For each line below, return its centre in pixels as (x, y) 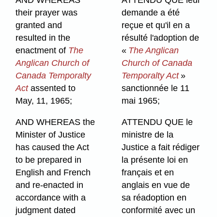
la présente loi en (155, 160)
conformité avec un (159, 210)
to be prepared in (49, 160)
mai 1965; (141, 101)
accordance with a (51, 197)
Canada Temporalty (54, 76)
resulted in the (43, 38)
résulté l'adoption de (161, 38)
